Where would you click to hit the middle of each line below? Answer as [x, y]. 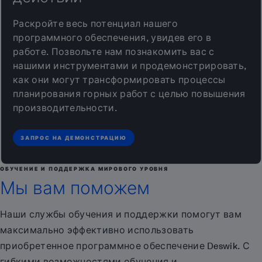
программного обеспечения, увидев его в [112, 38]
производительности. [65, 108]
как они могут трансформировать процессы [119, 80]
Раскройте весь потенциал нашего [95, 24]
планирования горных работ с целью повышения [129, 94]
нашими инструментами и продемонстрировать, [130, 66]
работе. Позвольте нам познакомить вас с [114, 52]
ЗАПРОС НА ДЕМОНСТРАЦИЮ [74, 138]
